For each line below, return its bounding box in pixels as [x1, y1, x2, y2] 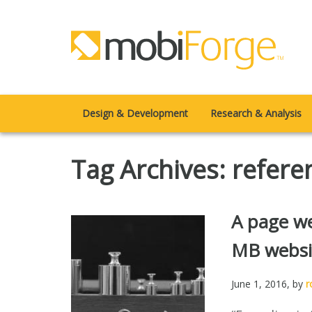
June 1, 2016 [231, 277, 287, 290]
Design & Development [82, 107, 188, 120]
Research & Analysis [210, 107, 302, 120]
